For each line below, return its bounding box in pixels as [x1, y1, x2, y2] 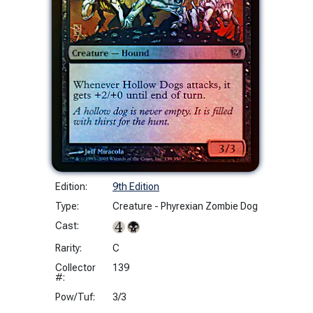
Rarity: [55, 242, 82, 254]
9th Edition [112, 180, 159, 192]
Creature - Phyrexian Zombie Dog [112, 200, 258, 212]
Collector [55, 261, 96, 273]
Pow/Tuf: [55, 291, 95, 303]
